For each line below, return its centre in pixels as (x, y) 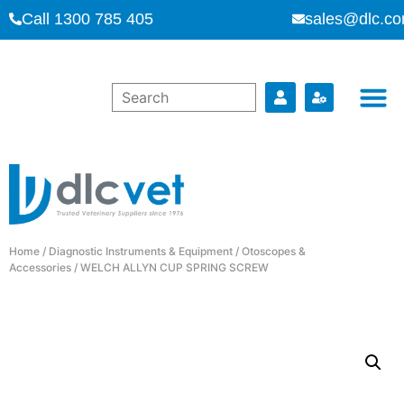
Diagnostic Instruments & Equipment (141, 251)
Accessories (40, 267)
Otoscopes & (274, 251)
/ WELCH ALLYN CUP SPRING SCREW (170, 267)
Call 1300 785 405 (87, 19)
